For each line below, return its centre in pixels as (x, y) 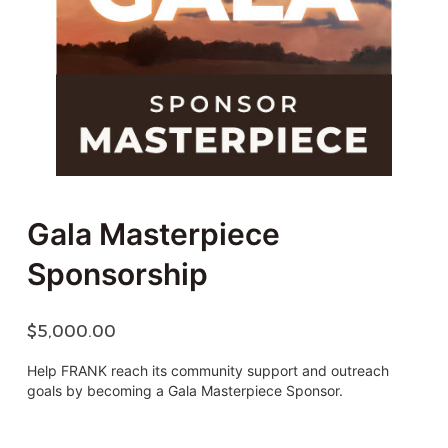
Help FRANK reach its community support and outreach (207, 371)
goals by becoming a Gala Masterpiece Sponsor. (184, 391)
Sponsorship (117, 273)
